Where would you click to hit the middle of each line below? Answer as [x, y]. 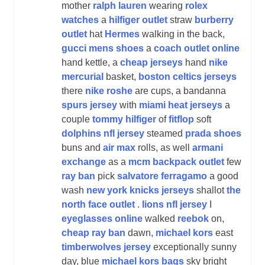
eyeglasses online [102, 218]
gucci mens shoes [103, 48]
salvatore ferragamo [162, 176]
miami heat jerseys [181, 105]
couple [77, 119]
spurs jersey [89, 105]
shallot [210, 190]
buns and [82, 147]
